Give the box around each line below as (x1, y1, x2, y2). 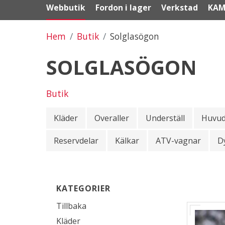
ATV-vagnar (156, 135, 201, 146)
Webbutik (46, 2, 85, 13)
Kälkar (115, 135, 139, 146)
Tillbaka (56, 200, 86, 211)
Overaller (94, 112, 129, 124)
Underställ (146, 112, 185, 124)
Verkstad (161, 2, 198, 13)
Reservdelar (54, 135, 98, 146)
